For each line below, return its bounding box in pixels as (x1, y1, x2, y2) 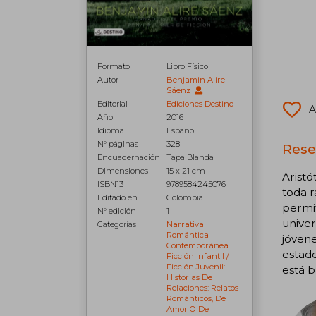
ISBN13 (97, 178, 123, 189)
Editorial (97, 98, 128, 109)
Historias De (166, 272, 213, 282)
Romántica (166, 229, 209, 240)
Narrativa (166, 219, 205, 229)
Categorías (97, 219, 136, 229)
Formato (97, 61, 130, 71)
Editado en (97, 192, 138, 202)
